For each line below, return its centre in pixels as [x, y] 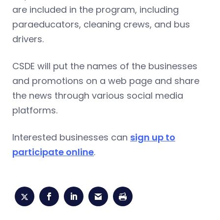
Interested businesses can [71, 137]
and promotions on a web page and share [106, 81]
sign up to [153, 137]
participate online [53, 152]
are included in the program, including [96, 9]
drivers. [29, 39]
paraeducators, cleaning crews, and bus [101, 24]
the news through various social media [98, 95]
